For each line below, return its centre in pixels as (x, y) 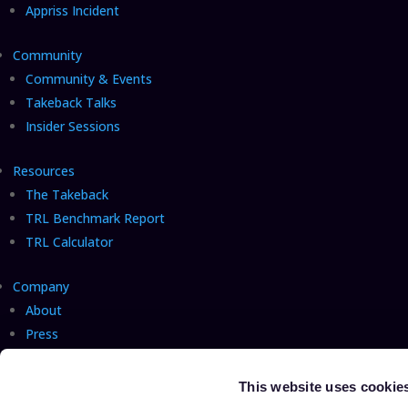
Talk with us (61, 382)
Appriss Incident (72, 11)
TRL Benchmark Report (95, 219)
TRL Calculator (69, 242)
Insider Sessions (73, 127)
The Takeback (67, 195)
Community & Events (89, 79)
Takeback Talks (71, 103)
